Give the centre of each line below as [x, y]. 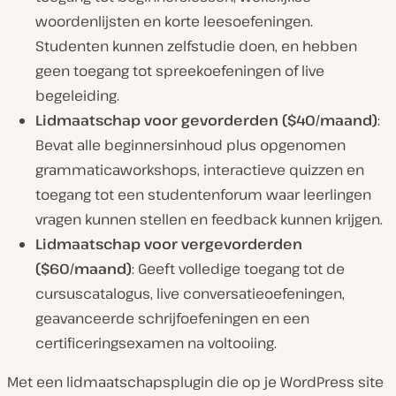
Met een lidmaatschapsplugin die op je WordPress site [195, 382]
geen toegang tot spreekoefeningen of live [180, 71]
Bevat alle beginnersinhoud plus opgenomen [190, 145]
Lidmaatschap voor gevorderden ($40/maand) [206, 121]
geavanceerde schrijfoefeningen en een [172, 319]
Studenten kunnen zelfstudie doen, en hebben [196, 46]
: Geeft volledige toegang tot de [238, 269]
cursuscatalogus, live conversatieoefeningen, [190, 294]
